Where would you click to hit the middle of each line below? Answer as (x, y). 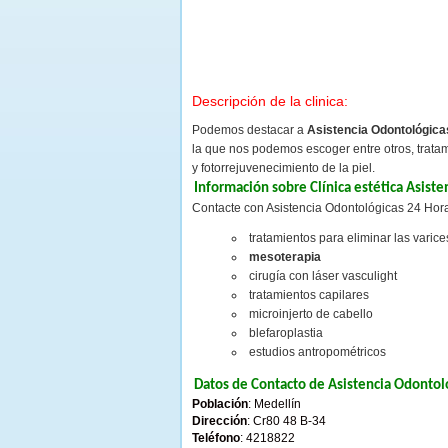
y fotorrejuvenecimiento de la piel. (283, 168)
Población (220, 404)
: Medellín (274, 404)
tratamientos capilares (309, 295)
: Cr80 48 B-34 (286, 421)
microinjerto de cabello (311, 314)
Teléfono (216, 438)
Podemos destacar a (249, 130)
